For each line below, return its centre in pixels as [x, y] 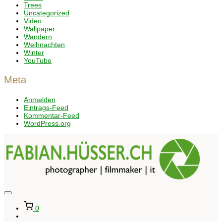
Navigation [23, 211]
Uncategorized [47, 13]
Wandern [38, 37]
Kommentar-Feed [52, 115]
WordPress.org [47, 123]
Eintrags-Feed [46, 108]
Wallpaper [39, 29]
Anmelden [40, 100]
